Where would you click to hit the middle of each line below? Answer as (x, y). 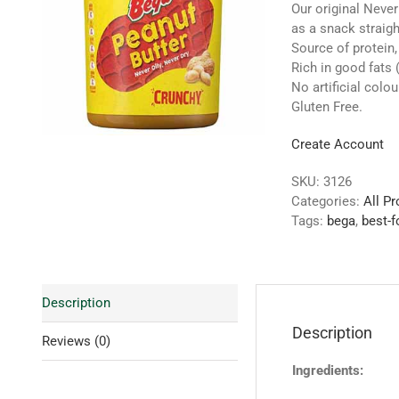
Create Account (338, 144)
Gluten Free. (327, 107)
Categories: (327, 201)
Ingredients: (328, 370)
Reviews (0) (76, 341)
